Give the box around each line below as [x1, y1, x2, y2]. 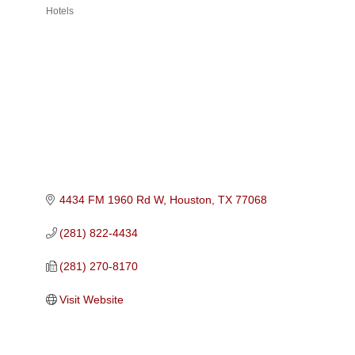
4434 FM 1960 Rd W [59, 193, 164, 206]
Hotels [45, 6, 74, 17]
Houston [170, 193, 212, 206]
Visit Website [59, 292, 124, 306]
